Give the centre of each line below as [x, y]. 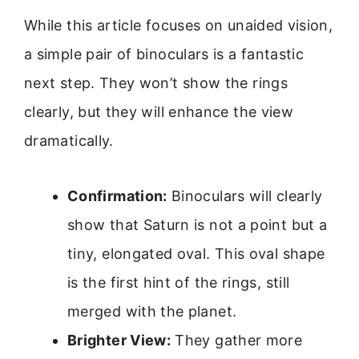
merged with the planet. [152, 311]
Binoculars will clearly [245, 196]
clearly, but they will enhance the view [159, 112]
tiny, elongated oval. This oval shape [196, 253]
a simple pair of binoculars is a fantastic [164, 54]
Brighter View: [119, 340]
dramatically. [69, 141]
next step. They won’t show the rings [156, 83]
